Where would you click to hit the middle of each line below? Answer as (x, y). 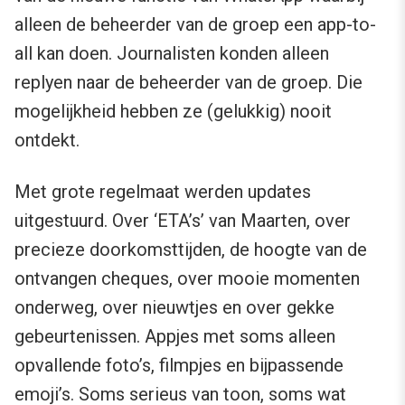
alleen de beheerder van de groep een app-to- (195, 24)
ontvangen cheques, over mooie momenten (187, 278)
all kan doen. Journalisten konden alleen (172, 53)
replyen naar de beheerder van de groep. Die (188, 82)
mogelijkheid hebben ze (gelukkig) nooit (173, 111)
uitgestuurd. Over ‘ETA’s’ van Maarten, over (183, 220)
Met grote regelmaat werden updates (163, 191)
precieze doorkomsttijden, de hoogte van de (191, 249)
